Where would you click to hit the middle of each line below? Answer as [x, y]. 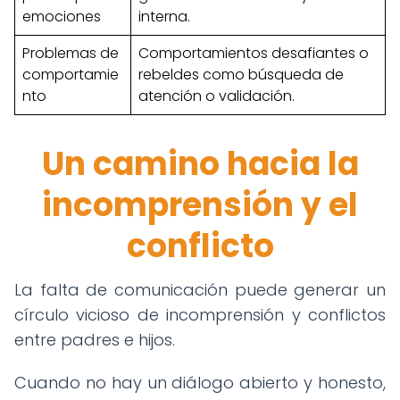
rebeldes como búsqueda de [241, 75]
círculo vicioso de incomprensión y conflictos [200, 315]
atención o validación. [217, 96]
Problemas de [71, 53]
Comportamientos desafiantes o [254, 53]
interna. [164, 17]
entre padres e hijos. [95, 340]
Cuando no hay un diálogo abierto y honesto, [200, 383]
